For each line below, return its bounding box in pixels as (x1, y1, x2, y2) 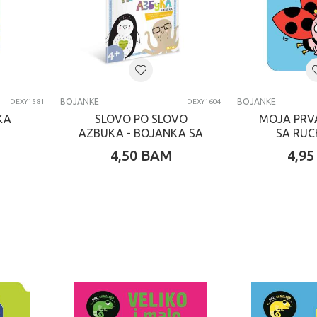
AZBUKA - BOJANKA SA (79, 127, 203, 139)
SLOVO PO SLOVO (94, 113, 188, 125)
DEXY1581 (10, 98, 45, 105)
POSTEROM (110, 141, 171, 154)
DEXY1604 (187, 98, 221, 105)
